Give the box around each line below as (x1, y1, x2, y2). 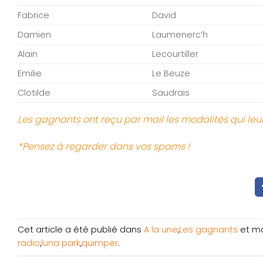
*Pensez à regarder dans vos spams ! (18, 140, 190, 154)
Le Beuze (152, 68, 191, 80)
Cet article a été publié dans (18, 224, 144, 236)
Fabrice (18, 9, 49, 22)
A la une (144, 224, 178, 236)
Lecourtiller (152, 48, 199, 60)
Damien (18, 29, 51, 41)
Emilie (18, 68, 42, 80)
